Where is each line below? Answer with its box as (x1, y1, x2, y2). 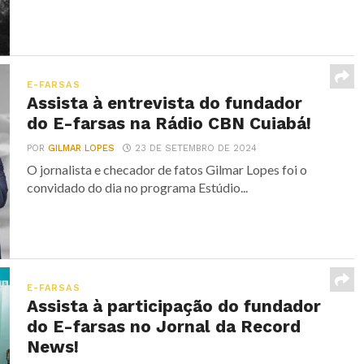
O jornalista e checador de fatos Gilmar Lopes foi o (27, 162, 308, 177)
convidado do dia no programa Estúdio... (27, 180, 249, 195)
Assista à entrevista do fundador (27, 93, 303, 113)
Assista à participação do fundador (27, 297, 322, 316)
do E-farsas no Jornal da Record (27, 317, 301, 336)
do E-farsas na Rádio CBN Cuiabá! (27, 114, 312, 133)
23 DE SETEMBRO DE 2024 (135, 143, 258, 154)
